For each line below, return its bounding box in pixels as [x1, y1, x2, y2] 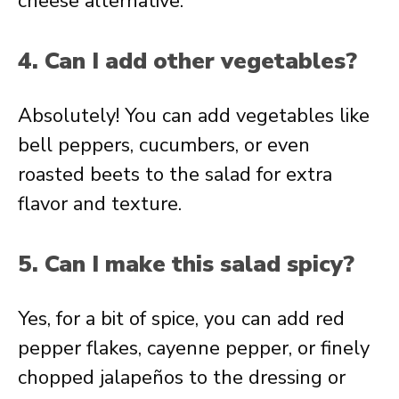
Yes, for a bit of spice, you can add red [18, 305, 345, 332]
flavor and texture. [18, 191, 182, 217]
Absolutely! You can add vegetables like [18, 102, 370, 129]
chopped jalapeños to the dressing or [18, 364, 346, 391]
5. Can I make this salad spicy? [18, 248, 354, 280]
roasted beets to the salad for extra [18, 161, 332, 188]
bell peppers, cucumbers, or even [18, 132, 310, 159]
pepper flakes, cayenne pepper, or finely [18, 335, 370, 362]
